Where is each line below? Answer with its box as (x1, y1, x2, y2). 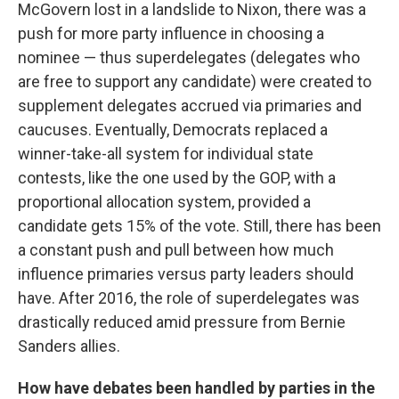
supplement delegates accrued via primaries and (18, 96, 362, 116)
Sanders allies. (18, 337, 120, 356)
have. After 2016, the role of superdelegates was (18, 289, 360, 308)
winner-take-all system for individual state (18, 144, 313, 164)
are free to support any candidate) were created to (18, 72, 371, 92)
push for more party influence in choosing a (18, 24, 324, 44)
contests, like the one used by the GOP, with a (18, 168, 336, 188)
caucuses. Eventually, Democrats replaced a (18, 120, 328, 140)
